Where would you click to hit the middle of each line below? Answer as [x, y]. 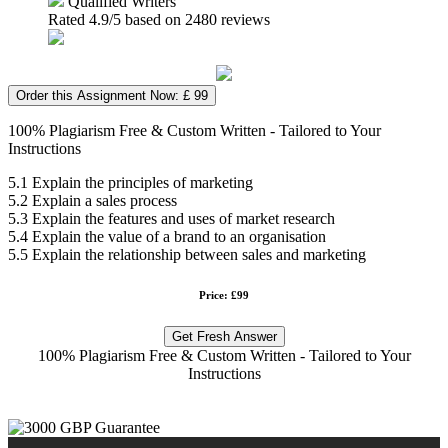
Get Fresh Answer [224, 336]
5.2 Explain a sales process [92, 200]
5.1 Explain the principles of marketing [130, 182]
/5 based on [147, 19]
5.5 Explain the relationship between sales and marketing [187, 254]
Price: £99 [224, 294]
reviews [243, 19]
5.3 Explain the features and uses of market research [171, 218]
